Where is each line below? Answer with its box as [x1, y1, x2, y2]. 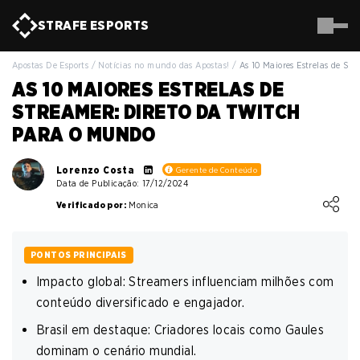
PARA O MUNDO [12, 123, 156, 146]
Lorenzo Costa [56, 163, 135, 176]
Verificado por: [56, 199, 126, 211]
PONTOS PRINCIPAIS [31, 249, 127, 260]
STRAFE [38, 18, 90, 33]
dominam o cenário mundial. [36, 342, 197, 358]
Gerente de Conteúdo [175, 164, 258, 174]
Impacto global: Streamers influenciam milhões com [36, 274, 334, 289]
